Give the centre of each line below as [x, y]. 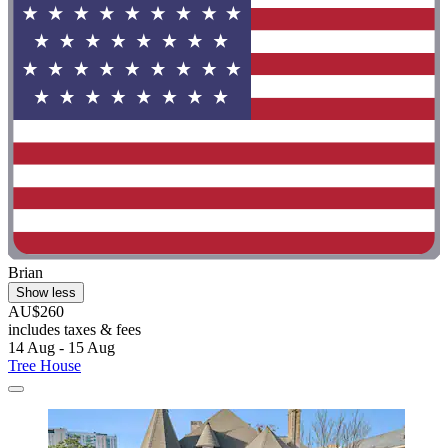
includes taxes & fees [74, 330]
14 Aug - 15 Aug [61, 348]
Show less [46, 293]
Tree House [44, 366]
